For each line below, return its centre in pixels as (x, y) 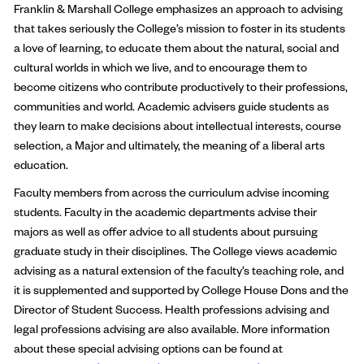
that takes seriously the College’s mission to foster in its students (180, 28)
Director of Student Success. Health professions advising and (171, 309)
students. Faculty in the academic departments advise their (165, 212)
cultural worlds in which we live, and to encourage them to (160, 67)
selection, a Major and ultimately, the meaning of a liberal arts (169, 145)
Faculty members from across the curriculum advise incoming (171, 192)
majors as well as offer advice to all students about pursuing (166, 231)
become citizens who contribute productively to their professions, (181, 87)
